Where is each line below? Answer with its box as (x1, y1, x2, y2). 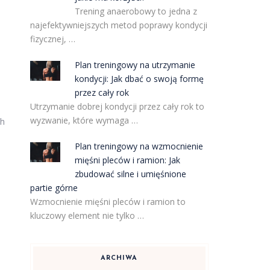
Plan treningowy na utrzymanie (75, 59, 196, 71)
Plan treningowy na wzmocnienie (75, 140, 204, 152)
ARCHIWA (101, 255, 138, 262)
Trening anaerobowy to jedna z (75, 5, 198, 17)
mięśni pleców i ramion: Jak (75, 154, 181, 166)
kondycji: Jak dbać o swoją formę (75, 73, 204, 84)
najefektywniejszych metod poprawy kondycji (30, 19, 207, 31)
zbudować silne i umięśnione (75, 168, 187, 180)
